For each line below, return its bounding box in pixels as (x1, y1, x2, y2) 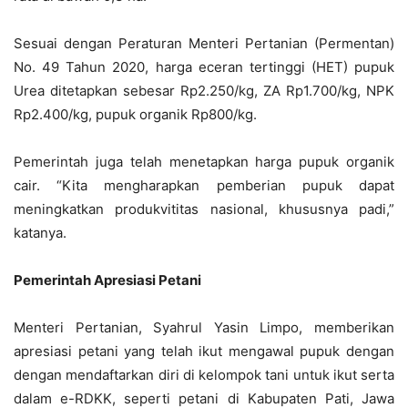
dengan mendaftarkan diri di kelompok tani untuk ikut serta (14, 366, 394, 383)
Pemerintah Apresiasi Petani (14, 271, 201, 289)
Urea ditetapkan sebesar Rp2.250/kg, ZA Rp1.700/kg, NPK (14, 82, 394, 99)
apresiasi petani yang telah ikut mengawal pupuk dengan (14, 342, 394, 360)
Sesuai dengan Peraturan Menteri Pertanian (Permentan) (14, 35, 394, 52)
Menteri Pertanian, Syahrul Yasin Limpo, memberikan (14, 319, 394, 336)
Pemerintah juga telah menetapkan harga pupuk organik (14, 153, 394, 170)
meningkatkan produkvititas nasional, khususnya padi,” (14, 200, 394, 218)
